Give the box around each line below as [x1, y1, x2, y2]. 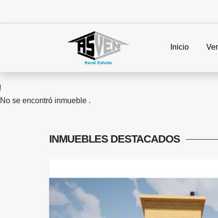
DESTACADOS [110, 133, 180, 145]
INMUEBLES [49, 133, 110, 145]
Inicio [170, 43, 189, 52]
